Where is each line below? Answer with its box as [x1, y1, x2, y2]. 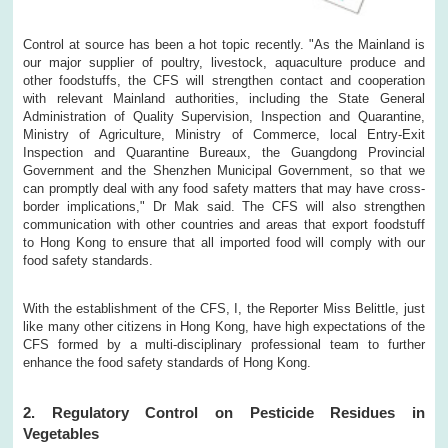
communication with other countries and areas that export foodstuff [23, 216, 425, 232]
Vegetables [23, 424, 100, 442]
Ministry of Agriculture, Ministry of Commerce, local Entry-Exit [23, 126, 425, 142]
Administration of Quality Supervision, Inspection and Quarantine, [23, 108, 425, 124]
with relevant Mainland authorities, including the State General [23, 90, 425, 106]
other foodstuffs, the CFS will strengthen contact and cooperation [23, 72, 425, 88]
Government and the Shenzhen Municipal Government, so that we [23, 162, 425, 178]
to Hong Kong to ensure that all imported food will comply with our [23, 234, 425, 250]
